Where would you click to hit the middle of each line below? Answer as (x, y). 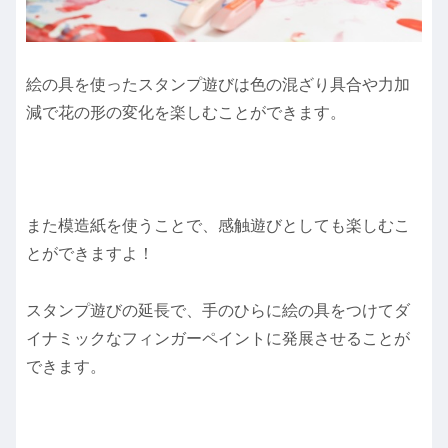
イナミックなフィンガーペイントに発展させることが (218, 339)
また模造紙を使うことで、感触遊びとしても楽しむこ (218, 226)
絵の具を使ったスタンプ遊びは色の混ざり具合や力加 (218, 84)
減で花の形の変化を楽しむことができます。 (186, 112)
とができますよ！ (90, 254)
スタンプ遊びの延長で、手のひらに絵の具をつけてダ (218, 311)
